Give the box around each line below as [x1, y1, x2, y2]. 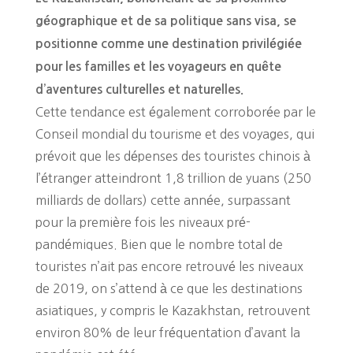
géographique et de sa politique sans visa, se [35, 14, 296, 27]
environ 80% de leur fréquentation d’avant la [35, 325, 300, 339]
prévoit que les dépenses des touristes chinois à [35, 149, 310, 162]
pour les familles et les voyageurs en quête [35, 60, 281, 72]
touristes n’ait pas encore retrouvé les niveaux [35, 259, 303, 273]
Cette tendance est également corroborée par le [35, 105, 316, 118]
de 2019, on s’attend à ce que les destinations [35, 281, 303, 295]
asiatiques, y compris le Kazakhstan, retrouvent [35, 303, 310, 317]
